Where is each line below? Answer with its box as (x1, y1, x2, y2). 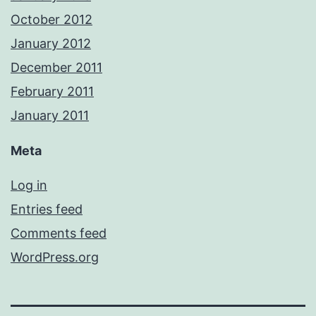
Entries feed (11, 202, 83, 217)
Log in (11, 178, 47, 193)
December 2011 (11, 60, 102, 75)
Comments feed (11, 226, 107, 241)
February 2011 (11, 84, 94, 99)
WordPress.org (11, 250, 99, 265)
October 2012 (11, 12, 92, 28)
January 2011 (11, 108, 89, 123)
